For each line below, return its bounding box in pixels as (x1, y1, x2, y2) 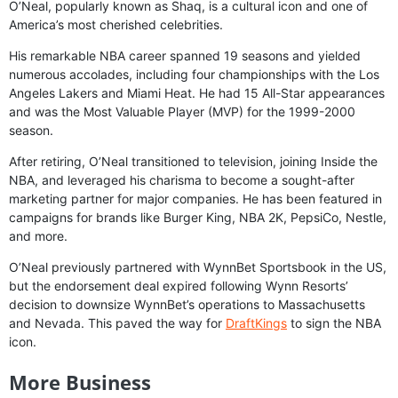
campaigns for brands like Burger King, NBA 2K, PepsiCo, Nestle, (9, 209, 386, 225)
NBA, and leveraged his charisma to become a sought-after (9, 171, 354, 187)
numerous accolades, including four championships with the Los (9, 66, 379, 82)
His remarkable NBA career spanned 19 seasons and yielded (9, 47, 361, 63)
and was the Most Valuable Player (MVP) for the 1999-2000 (9, 103, 355, 119)
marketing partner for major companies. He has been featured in (9, 190, 382, 206)
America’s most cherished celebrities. (9, 16, 223, 32)
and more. (9, 227, 68, 243)
